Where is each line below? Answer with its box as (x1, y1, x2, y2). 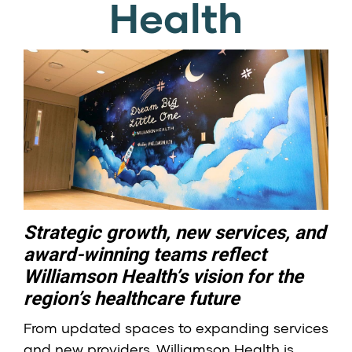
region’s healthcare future (24, 288, 240, 310)
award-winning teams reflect (24, 244, 266, 266)
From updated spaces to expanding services (24, 319, 328, 337)
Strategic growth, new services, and (24, 222, 326, 244)
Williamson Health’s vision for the (24, 266, 303, 288)
